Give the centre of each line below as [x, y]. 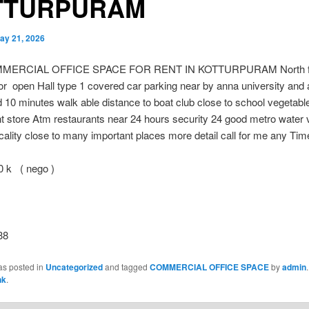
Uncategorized [74, 267]
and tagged [126, 266]
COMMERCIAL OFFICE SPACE [209, 267]
